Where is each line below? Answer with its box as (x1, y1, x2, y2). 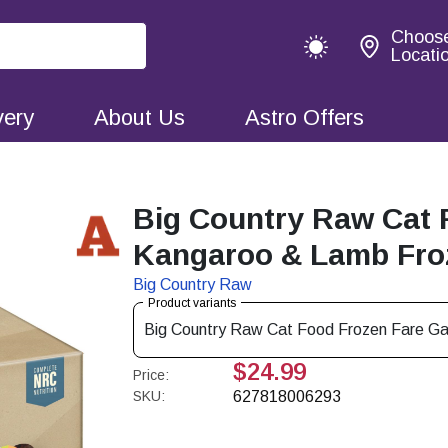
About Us (94, 104, 185, 130)
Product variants (148, 296, 237, 310)
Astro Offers (245, 104, 364, 130)
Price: (133, 367, 170, 383)
